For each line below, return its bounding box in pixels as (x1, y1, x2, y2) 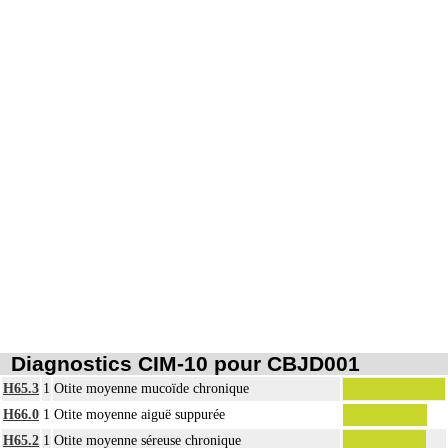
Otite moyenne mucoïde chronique (54, 381, 249, 397)
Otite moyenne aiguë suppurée (54, 407, 225, 423)
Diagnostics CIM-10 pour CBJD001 (10, 352, 360, 376)
